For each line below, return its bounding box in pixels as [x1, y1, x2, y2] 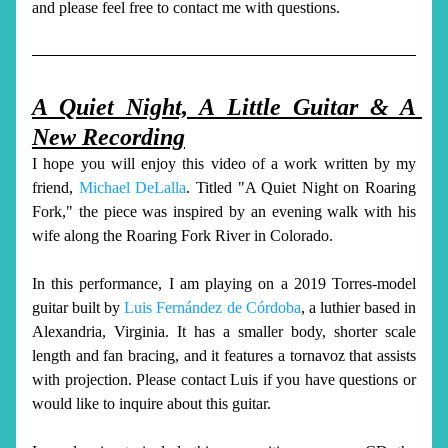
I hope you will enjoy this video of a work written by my [32, 155, 416, 172]
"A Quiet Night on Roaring [231, 179, 416, 196]
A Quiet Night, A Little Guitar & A [32, 94, 416, 120]
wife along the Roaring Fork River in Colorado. [32, 227, 337, 244]
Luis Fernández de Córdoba [124, 299, 301, 316]
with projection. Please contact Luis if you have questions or [32, 371, 416, 388]
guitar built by [32, 299, 125, 316]
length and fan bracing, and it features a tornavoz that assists [32, 347, 416, 364]
